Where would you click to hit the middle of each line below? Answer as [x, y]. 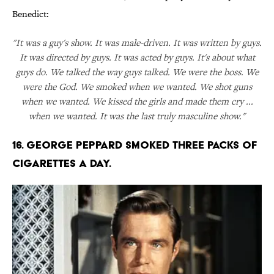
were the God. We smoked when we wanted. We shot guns [137, 87]
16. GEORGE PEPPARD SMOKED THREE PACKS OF [135, 145]
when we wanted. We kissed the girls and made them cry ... [137, 102]
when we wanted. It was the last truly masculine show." [137, 116]
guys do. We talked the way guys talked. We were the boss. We [137, 72]
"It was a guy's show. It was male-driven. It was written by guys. [137, 43]
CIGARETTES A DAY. [62, 163]
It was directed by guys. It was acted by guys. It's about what [137, 57]
